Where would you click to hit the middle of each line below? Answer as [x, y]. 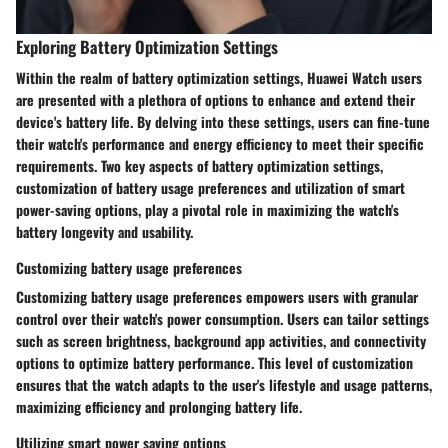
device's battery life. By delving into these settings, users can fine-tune [223, 122]
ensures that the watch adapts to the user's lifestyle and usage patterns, [224, 385]
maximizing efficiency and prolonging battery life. [159, 407]
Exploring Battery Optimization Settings [147, 46]
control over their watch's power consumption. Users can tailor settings [222, 319]
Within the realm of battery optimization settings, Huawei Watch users [219, 78]
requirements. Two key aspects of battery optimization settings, [199, 166]
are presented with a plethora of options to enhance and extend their [215, 100]
